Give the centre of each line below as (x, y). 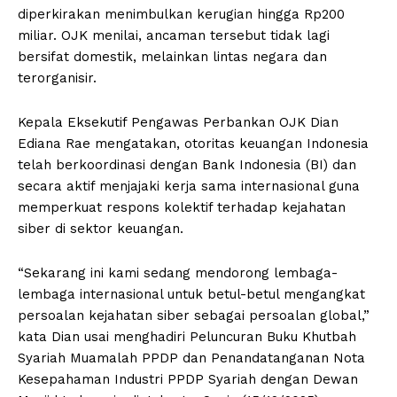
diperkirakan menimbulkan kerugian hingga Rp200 (181, 14)
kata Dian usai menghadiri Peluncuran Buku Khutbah (187, 336)
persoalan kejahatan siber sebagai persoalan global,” (194, 315)
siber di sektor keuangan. (101, 228)
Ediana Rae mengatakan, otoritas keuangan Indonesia (193, 143)
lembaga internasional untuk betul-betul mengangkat (191, 294)
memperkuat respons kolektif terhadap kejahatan (182, 207)
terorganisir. (57, 78)
